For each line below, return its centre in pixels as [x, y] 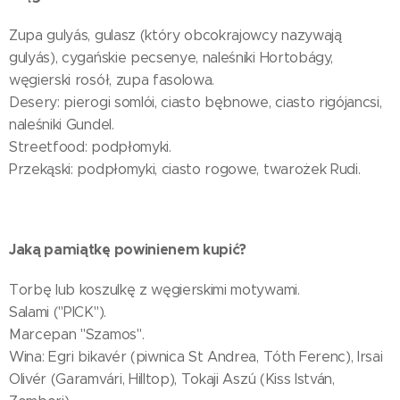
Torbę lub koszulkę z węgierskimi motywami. [154, 290]
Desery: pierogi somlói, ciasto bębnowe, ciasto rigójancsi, [196, 102]
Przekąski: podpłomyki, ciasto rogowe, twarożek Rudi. [185, 169]
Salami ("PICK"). [58, 312]
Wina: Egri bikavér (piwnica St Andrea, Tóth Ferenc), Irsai [196, 357]
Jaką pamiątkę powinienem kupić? [128, 250]
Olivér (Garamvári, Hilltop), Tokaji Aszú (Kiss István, [172, 379]
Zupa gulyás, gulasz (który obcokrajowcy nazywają [175, 35]
